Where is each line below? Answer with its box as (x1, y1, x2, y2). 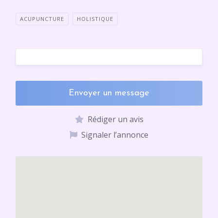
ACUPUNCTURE (20, 15, 64, 22)
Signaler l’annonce (81, 129, 148, 140)
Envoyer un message (69, 89, 149, 98)
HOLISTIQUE (77, 15, 113, 22)
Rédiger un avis (87, 114, 144, 125)
